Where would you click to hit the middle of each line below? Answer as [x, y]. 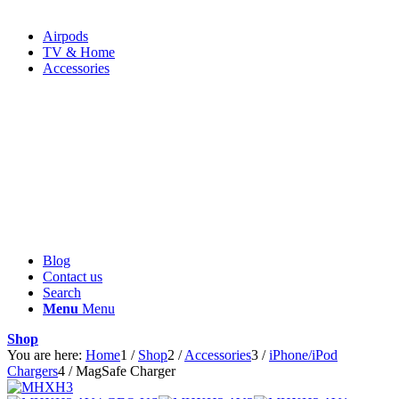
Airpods [65, 36]
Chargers [33, 371]
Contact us [73, 277]
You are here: [45, 355]
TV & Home [79, 52]
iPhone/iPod [303, 355]
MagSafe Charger [126, 371]
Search [62, 293]
